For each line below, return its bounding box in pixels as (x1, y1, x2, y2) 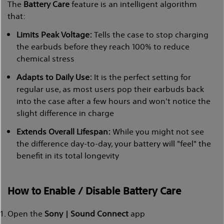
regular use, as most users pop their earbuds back (16, 83, 204, 94)
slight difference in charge (16, 107, 114, 118)
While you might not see (110, 125, 204, 136)
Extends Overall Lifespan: (16, 125, 110, 136)
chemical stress (16, 52, 74, 63)
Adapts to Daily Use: (16, 71, 92, 82)
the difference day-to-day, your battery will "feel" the (16, 137, 211, 148)
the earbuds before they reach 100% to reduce (16, 40, 189, 51)
